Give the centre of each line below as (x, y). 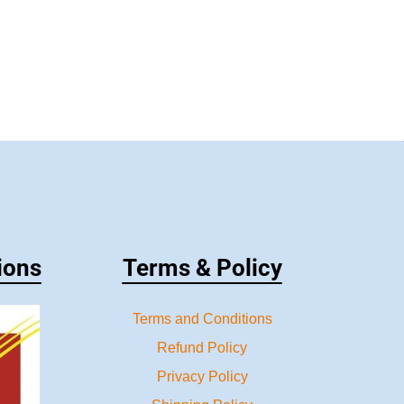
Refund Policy (202, 348)
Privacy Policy (202, 376)
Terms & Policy (202, 268)
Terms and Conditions (202, 319)
